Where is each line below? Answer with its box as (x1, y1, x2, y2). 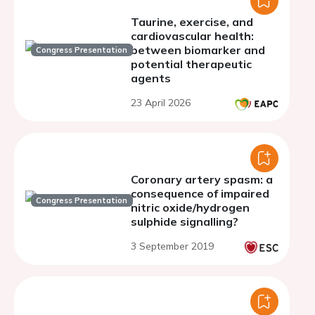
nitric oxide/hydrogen (131, 200, 250, 214)
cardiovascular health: (131, 29, 254, 43)
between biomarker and (131, 43, 265, 57)
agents (131, 71, 171, 85)
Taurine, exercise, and (131, 15, 253, 29)
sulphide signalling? (131, 214, 238, 229)
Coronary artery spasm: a (131, 172, 273, 186)
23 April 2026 (131, 96, 191, 109)
